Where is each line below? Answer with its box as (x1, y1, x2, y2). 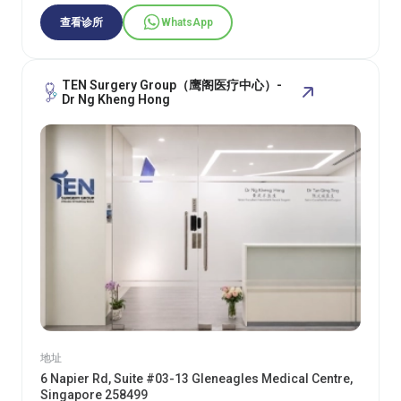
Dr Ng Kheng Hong (62, 91, 170, 107)
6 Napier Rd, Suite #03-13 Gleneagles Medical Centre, (40, 371, 353, 386)
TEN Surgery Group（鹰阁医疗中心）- (62, 77, 282, 92)
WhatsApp (161, 15, 213, 29)
